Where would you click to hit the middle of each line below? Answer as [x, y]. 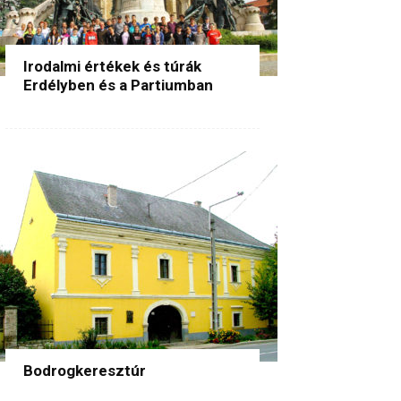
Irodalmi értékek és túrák [112, 66]
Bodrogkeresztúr [85, 370]
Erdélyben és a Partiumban [118, 85]
